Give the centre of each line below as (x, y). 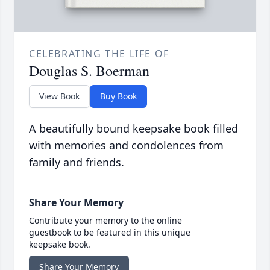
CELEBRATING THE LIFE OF (99, 53)
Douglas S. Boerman (89, 70)
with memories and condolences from (126, 145)
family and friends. (77, 162)
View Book (59, 96)
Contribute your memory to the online (105, 220)
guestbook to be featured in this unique (110, 232)
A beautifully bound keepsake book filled (133, 128)
